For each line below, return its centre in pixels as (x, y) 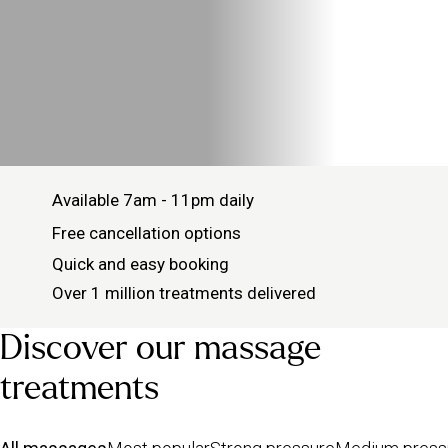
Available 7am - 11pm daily (153, 200)
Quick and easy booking (140, 263)
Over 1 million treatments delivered (184, 293)
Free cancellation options (146, 233)
